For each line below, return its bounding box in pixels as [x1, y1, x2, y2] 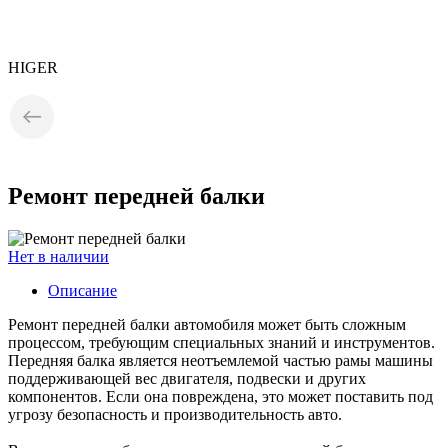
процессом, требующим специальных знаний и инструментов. [8, 334, 435, 352]
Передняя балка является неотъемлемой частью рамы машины [8, 352, 433, 370]
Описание [48, 282, 117, 300]
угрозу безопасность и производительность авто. [8, 406, 342, 424]
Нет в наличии [8, 248, 109, 266]
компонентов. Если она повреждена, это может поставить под [8, 388, 433, 406]
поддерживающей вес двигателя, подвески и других [8, 370, 366, 388]
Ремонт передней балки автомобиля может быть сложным [8, 316, 406, 334]
